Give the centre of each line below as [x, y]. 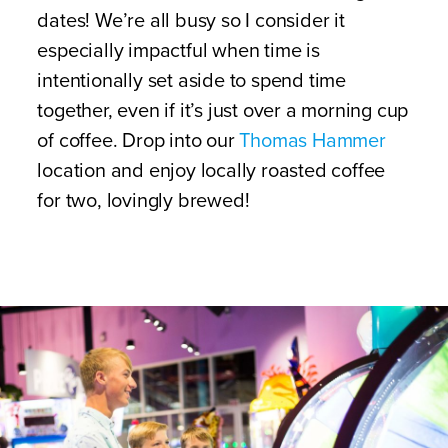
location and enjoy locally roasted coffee [211, 171]
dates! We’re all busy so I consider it [191, 21]
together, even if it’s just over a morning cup [223, 111]
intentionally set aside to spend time [191, 81]
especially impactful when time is [178, 51]
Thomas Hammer [312, 141]
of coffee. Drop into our [138, 141]
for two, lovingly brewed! [143, 201]
